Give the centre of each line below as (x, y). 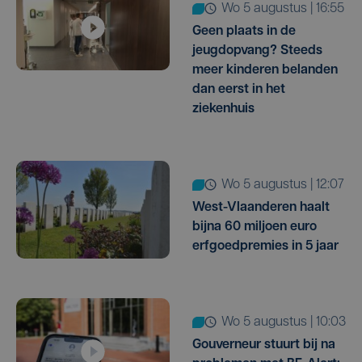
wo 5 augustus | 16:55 (288, 8)
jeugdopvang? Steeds (257, 51)
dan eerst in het (239, 89)
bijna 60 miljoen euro (255, 227)
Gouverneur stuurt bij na (264, 345)
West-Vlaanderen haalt (261, 207)
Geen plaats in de (244, 31)
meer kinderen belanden (265, 70)
